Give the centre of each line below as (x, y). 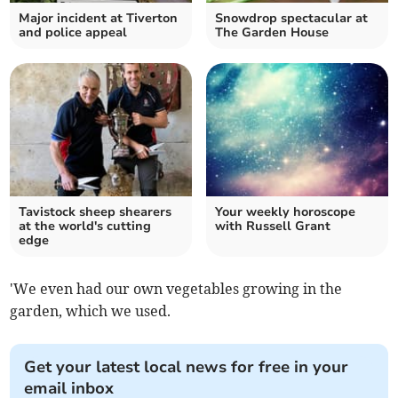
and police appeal (73, 32)
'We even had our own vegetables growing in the (176, 289)
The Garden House (272, 32)
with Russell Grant (273, 226)
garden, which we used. (91, 311)
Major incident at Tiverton (99, 18)
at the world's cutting (85, 226)
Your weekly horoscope (285, 212)
